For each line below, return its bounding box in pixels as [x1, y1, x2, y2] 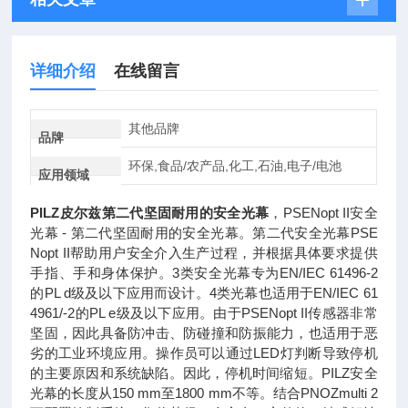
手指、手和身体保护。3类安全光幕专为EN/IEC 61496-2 [30, 265, 378, 280]
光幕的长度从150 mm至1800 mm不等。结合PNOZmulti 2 [30, 385, 378, 401]
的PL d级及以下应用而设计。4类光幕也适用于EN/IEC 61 [30, 285, 378, 301]
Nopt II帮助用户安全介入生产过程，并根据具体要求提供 [30, 245, 378, 260]
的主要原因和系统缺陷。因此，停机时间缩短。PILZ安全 [30, 365, 378, 381]
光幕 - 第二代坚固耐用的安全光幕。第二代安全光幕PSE [30, 225, 378, 240]
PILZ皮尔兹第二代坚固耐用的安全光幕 [30, 205, 270, 220]
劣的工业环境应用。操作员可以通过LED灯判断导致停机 [30, 345, 378, 361]
